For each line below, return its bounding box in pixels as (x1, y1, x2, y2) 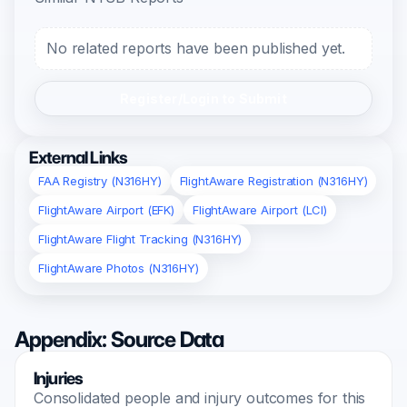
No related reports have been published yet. (46, 39, 346, 57)
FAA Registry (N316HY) (38, 174, 162, 188)
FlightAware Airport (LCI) (193, 203, 327, 217)
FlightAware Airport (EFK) (38, 203, 174, 217)
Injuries (34, 368, 84, 389)
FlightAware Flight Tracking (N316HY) (38, 232, 243, 246)
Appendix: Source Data (15, 326, 224, 352)
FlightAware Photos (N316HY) (38, 261, 199, 275)
